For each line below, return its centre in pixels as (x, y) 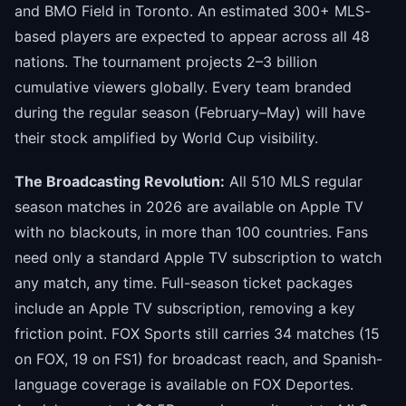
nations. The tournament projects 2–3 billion (166, 61)
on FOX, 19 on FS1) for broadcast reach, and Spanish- (198, 359)
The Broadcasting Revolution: (120, 182)
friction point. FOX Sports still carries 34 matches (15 (197, 334)
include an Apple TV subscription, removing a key (185, 309)
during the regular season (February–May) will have (190, 112)
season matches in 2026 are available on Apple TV (189, 207)
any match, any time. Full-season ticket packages (184, 283)
